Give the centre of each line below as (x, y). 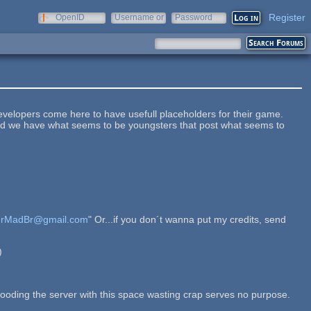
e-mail (126, 27)
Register (287, 17)
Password (194, 17)
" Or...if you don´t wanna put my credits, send (187, 219)
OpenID (70, 17)
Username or (139, 17)
